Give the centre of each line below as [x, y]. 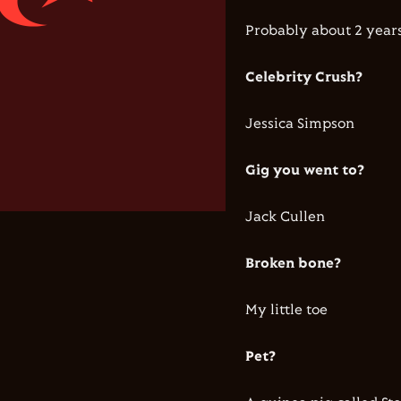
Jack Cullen [285, 217]
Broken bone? [293, 264]
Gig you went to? [307, 171]
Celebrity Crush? [304, 77]
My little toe [286, 310]
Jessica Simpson [300, 124]
